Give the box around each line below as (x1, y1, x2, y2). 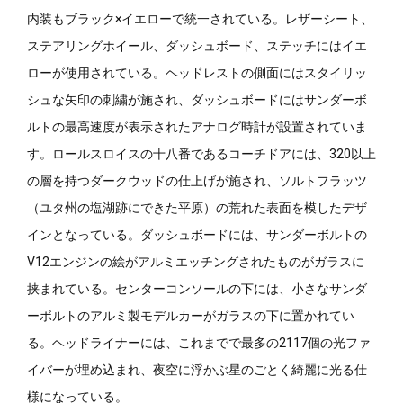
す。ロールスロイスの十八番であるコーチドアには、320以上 (27, 146, 376, 161)
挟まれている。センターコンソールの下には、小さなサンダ (27, 281, 367, 296)
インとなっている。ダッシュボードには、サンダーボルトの (27, 227, 367, 242)
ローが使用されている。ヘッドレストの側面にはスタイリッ (27, 65, 367, 80)
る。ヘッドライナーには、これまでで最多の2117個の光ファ (27, 335, 371, 350)
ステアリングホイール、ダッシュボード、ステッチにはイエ (27, 38, 367, 53)
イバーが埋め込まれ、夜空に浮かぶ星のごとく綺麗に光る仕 (27, 362, 367, 377)
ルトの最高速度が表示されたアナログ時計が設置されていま (27, 119, 367, 134)
